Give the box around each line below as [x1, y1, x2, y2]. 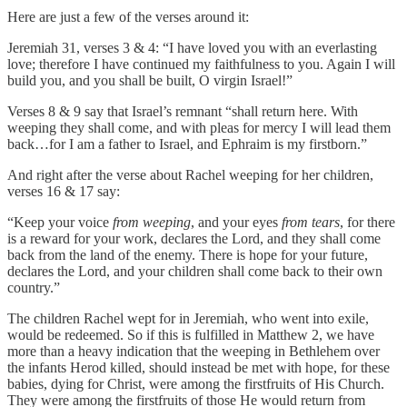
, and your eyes [191, 213, 282, 230]
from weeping [113, 213, 191, 230]
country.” [7, 279, 60, 295]
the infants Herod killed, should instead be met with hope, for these [7, 359, 390, 375]
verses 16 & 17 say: [7, 183, 120, 199]
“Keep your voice [7, 213, 113, 230]
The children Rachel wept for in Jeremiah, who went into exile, [7, 310, 369, 326]
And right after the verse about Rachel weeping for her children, [7, 166, 373, 183]
